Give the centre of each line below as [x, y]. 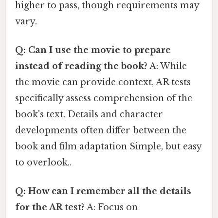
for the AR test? [50, 208]
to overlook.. [43, 162]
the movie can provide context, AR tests [103, 82]
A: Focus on [111, 208]
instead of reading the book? [81, 66]
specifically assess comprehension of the [104, 98]
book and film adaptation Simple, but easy [108, 146]
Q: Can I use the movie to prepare [93, 50]
